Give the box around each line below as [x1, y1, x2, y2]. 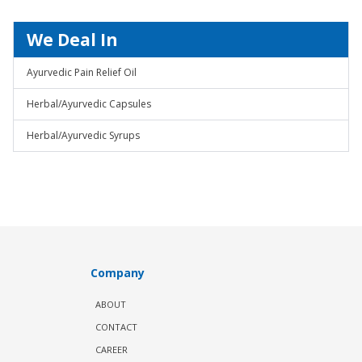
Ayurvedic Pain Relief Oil [27, 65, 137, 79]
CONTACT [95, 321, 137, 333]
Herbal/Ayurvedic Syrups [27, 128, 140, 142]
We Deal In [27, 28, 118, 51]
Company [90, 265, 145, 280]
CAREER [95, 343, 128, 356]
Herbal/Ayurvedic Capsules [27, 97, 151, 111]
